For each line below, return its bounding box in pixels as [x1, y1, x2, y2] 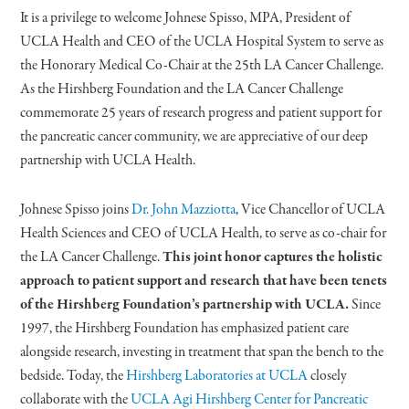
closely [308, 365, 348, 386]
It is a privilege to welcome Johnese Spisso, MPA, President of [20, 7, 351, 28]
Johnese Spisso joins [20, 199, 132, 220]
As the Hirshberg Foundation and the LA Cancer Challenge [20, 79, 344, 100]
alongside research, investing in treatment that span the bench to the [20, 341, 384, 362]
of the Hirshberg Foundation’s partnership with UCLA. [20, 294, 352, 315]
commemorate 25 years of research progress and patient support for [20, 102, 383, 123]
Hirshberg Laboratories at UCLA [126, 365, 309, 386]
